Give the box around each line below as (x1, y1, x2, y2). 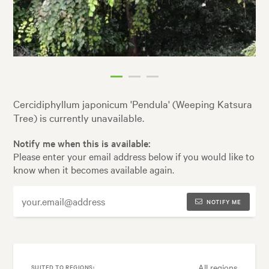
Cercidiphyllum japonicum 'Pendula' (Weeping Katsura (13, 97, 253, 111)
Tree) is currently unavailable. (13, 110, 145, 125)
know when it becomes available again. (13, 162, 175, 176)
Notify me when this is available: (13, 136, 151, 150)
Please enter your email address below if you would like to (13, 149, 255, 163)
